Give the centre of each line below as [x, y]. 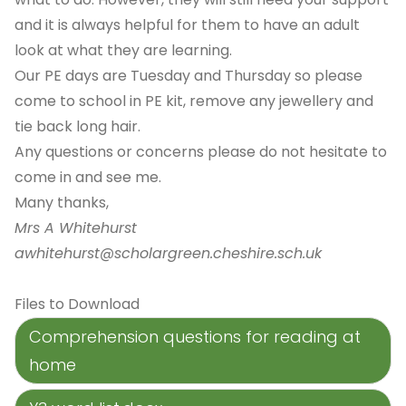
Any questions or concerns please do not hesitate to [201, 152]
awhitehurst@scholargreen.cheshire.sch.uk [168, 253]
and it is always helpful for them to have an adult [187, 25]
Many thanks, [62, 203]
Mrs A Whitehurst [76, 228]
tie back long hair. [77, 126]
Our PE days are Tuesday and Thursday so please [188, 76]
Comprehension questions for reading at [195, 337]
